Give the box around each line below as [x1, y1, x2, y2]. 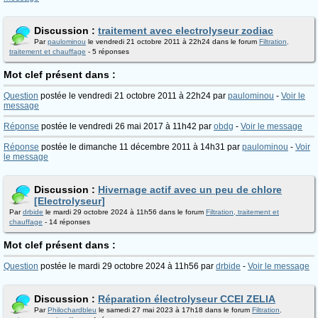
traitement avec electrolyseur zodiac [98, 25, 273, 36]
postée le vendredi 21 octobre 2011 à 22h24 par [38, 91, 228, 101]
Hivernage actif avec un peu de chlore [98, 184, 282, 195]
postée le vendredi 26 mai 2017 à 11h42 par [39, 121, 214, 131]
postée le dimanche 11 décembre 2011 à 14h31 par [39, 142, 242, 152]
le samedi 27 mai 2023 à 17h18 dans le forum [97, 306, 252, 314]
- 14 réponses [43, 218, 90, 226]
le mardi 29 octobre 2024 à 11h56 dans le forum [43, 208, 206, 216]
